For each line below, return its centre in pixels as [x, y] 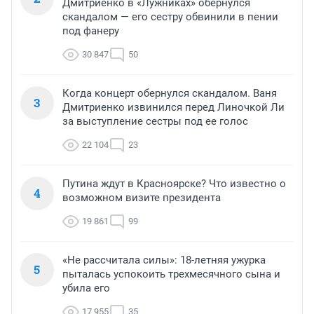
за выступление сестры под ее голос [155, 122]
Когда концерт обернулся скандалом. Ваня [170, 94]
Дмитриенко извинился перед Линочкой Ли [173, 108]
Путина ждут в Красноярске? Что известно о [174, 184]
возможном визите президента [142, 198]
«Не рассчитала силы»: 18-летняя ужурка [164, 260]
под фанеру [91, 31]
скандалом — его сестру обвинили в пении [170, 17]
